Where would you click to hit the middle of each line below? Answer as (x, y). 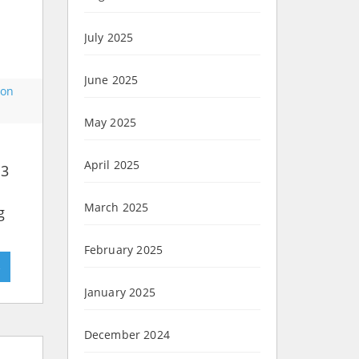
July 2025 (109, 38)
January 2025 (119, 292)
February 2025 (123, 250)
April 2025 (112, 165)
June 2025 (111, 80)
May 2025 (110, 123)
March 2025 (116, 208)
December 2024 (127, 335)
